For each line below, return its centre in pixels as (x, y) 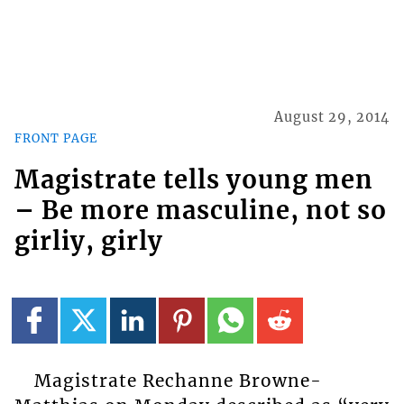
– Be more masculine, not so (200, 211)
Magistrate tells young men (193, 180)
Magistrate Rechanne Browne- (178, 380)
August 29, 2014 (332, 118)
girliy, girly (88, 241)
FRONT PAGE (55, 138)
